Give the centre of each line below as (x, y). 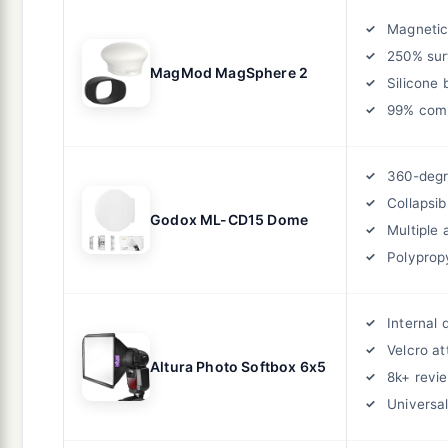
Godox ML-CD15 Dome (229, 219)
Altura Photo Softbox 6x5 (238, 366)
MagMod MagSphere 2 (229, 72)
